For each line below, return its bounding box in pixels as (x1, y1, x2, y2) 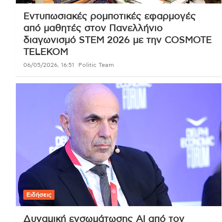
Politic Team (78, 61, 114, 68)
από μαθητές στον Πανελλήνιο (23, 23, 163, 33)
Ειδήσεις (26, 192, 52, 198)
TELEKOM (23, 47, 68, 57)
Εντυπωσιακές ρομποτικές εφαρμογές (23, 11, 196, 21)
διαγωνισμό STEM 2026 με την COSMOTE (23, 35, 212, 45)
